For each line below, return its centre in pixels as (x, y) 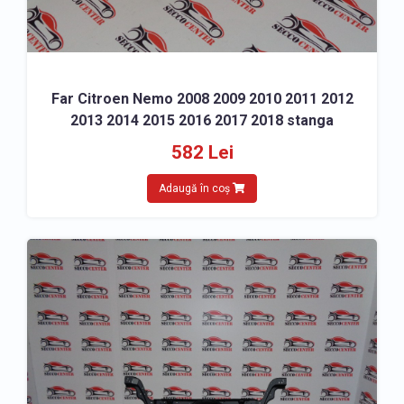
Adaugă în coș (196, 188)
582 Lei (202, 152)
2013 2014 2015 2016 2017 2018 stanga (202, 120)
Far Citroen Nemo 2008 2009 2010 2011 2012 (202, 99)
